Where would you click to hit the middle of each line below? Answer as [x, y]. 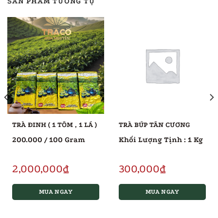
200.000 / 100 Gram [48, 139]
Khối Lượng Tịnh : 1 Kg [161, 139]
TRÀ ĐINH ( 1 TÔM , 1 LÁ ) [54, 125]
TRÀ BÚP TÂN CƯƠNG [154, 125]
